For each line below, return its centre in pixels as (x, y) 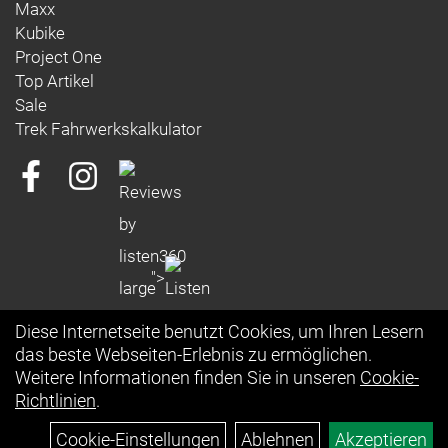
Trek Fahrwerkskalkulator (108, 129)
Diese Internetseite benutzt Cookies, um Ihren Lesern (219, 331)
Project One (58, 57)
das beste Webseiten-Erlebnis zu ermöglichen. (193, 354)
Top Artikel (54, 81)
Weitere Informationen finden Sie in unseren (187, 377)
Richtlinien (55, 400)
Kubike (40, 33)
